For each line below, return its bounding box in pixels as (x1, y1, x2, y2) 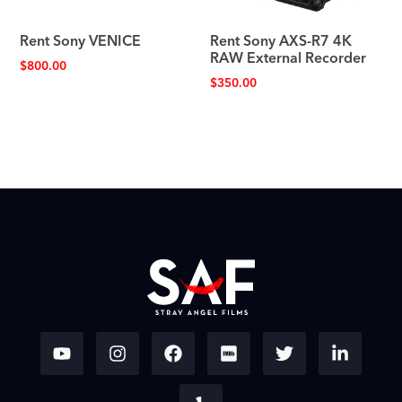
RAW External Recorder (210, 46, 366, 72)
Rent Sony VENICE (20, 29, 142, 55)
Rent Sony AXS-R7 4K (210, 29, 352, 55)
